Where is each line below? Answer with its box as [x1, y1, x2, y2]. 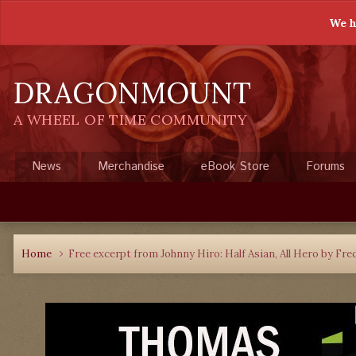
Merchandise [98, 158, 164, 175]
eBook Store [201, 158, 269, 175]
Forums [306, 158, 345, 175]
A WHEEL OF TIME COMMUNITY [14, 110, 247, 129]
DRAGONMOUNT [14, 75, 251, 111]
